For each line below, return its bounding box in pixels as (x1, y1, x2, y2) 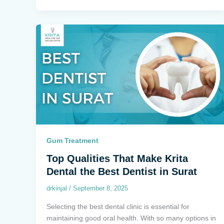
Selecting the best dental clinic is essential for (46, 202, 189, 210)
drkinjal (46, 184, 69, 192)
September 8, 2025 (73, 184, 128, 192)
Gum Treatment (46, 136, 98, 145)
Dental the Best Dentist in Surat (46, 166, 197, 177)
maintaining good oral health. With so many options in (46, 213, 216, 222)
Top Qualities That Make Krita (46, 153, 188, 164)
